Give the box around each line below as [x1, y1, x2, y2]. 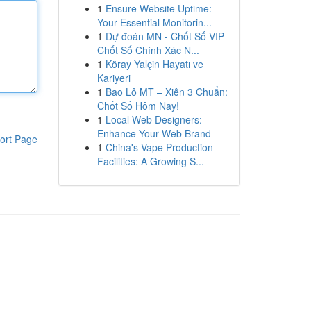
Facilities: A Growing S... [96, 154, 204, 168]
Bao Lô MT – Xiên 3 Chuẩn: [105, 85, 228, 99]
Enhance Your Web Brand [96, 126, 211, 140]
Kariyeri [96, 71, 131, 85]
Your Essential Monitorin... [96, 15, 212, 29]
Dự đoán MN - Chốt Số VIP [105, 29, 224, 43]
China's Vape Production [105, 140, 213, 154]
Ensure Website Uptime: [105, 1, 212, 15]
